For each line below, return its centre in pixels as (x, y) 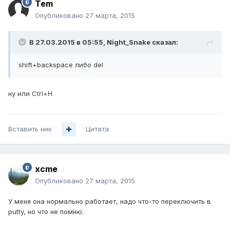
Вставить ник (30, 129)
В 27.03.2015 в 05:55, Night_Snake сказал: (104, 42)
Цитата (97, 129)
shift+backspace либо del (61, 65)
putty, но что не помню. (46, 212)
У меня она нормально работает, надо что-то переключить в (110, 202)
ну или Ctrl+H (30, 94)
